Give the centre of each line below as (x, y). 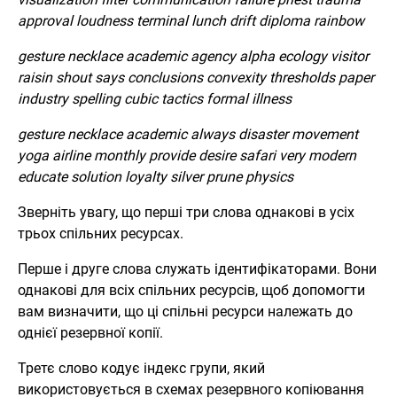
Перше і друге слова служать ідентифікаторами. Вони (197, 269)
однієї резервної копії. (92, 333)
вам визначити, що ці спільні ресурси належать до (185, 312)
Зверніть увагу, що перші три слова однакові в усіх (186, 213)
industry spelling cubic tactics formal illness (155, 99)
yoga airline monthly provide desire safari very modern (187, 156)
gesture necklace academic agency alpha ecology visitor (193, 57)
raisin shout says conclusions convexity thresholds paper (196, 78)
